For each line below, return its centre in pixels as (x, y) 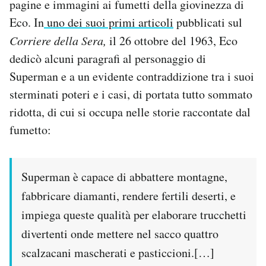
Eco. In (27, 23)
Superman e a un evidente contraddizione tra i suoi (132, 77)
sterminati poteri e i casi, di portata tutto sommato (131, 94)
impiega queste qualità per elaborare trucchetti (134, 215)
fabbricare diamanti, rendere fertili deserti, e (129, 196)
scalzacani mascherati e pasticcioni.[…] (118, 253)
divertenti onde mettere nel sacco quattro (120, 234)
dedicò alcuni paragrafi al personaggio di (108, 59)
